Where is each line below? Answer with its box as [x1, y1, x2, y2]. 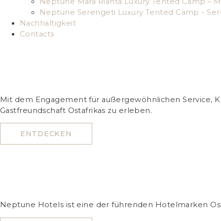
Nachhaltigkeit [20, 19, 76, 28]
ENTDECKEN [20, 129, 72, 139]
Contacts [20, 30, 54, 39]
